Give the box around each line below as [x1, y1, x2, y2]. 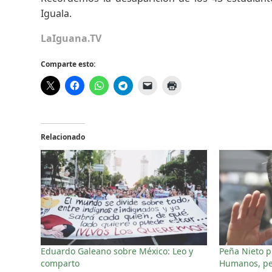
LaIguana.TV [41, 31, 102, 45]
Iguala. [41, 6, 72, 20]
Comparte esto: [41, 58, 96, 69]
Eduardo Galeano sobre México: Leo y [41, 245, 194, 257]
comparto [41, 257, 80, 269]
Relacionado [41, 131, 86, 142]
